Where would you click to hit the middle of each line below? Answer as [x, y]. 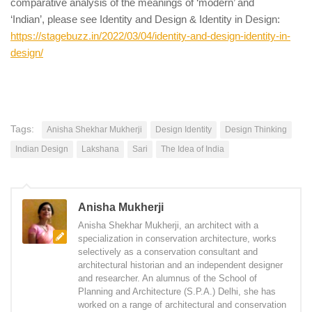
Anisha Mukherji [121, 208]
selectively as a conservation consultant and [168, 252]
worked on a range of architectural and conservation [182, 305]
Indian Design [42, 149]
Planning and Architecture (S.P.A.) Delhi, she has [177, 292]
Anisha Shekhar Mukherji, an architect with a [168, 226]
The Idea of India [193, 149]
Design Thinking [256, 130]
